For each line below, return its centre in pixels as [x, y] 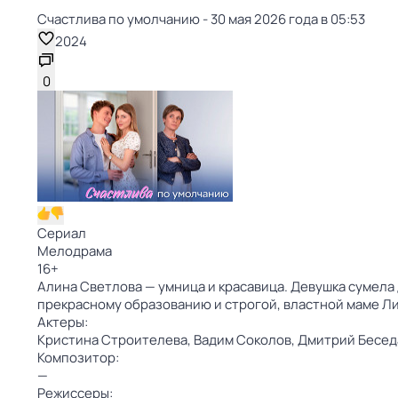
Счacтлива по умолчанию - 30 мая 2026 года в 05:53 [201, 19]
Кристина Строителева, [115, 340]
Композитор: [78, 358]
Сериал [62, 233]
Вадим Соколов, [246, 340]
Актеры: [63, 322]
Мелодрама [75, 251]
